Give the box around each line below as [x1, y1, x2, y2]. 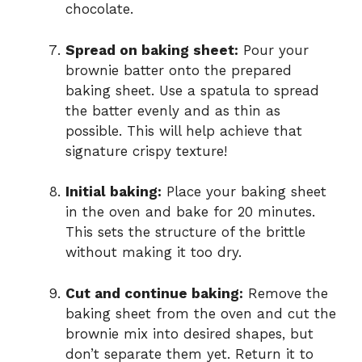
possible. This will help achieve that [65, 122, 302, 139]
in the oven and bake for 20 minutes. [65, 204, 315, 221]
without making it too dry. [65, 244, 242, 261]
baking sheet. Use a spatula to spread [65, 82, 319, 99]
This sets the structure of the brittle [65, 224, 305, 241]
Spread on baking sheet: [65, 41, 238, 58]
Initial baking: [65, 183, 162, 200]
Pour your [238, 41, 309, 58]
